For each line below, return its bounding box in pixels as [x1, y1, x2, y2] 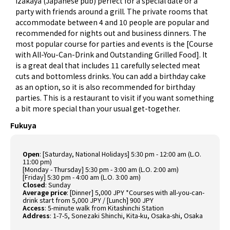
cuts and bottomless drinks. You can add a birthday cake [15, 71, 206, 82]
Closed [23, 180, 46, 190]
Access [23, 203, 45, 213]
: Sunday [45, 180, 71, 190]
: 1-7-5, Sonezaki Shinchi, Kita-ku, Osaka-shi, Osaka [50, 210, 203, 221]
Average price [23, 187, 67, 198]
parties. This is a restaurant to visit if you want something [15, 92, 215, 103]
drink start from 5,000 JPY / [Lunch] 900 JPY [23, 195, 154, 205]
